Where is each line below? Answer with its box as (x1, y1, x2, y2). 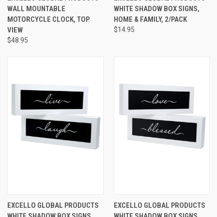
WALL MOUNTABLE (7, 4, 65, 13)
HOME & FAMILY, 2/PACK (113, 15, 187, 24)
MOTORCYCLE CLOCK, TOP (7, 15, 90, 24)
